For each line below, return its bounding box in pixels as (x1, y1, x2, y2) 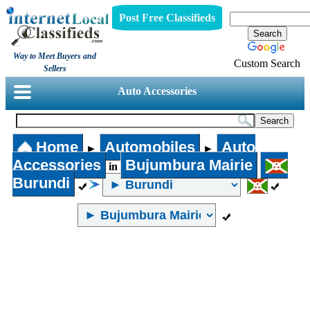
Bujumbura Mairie (125, 156, 253, 174)
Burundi (12, 174, 70, 192)
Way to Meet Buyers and (13, 51, 97, 61)
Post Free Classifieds (118, 11, 215, 24)
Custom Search (234, 57, 300, 69)
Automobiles (104, 138, 195, 156)
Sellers (43, 64, 66, 73)
